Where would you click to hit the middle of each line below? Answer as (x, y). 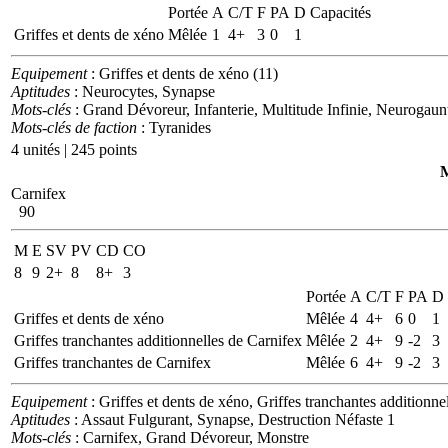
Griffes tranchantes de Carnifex (112, 362)
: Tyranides (174, 127)
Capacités (340, 12)
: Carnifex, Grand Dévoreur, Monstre (190, 437)
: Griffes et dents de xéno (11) (182, 73)
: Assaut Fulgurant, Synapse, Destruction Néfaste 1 (232, 419)
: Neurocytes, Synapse (142, 91)
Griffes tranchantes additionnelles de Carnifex (158, 340)
